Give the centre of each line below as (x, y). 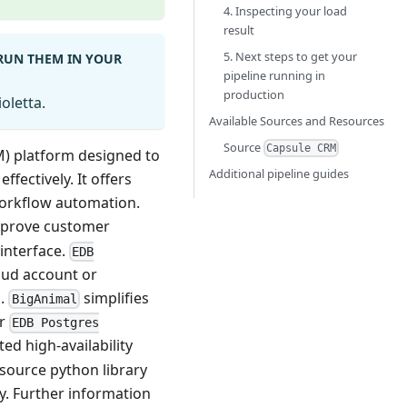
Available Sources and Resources (297, 121)
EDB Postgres (56, 323)
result (239, 30)
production (254, 95)
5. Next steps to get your (290, 57)
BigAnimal (44, 299)
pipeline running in (274, 76)
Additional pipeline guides (279, 174)
